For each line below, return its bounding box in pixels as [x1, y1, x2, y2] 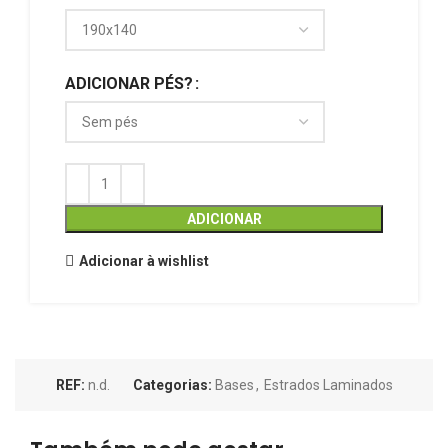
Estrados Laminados [263, 377, 393, 393]
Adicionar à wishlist [78, 252, 209, 269]
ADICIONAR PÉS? [65, 74, 193, 93]
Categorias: [132, 377, 212, 393]
